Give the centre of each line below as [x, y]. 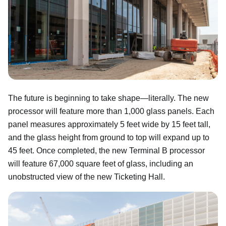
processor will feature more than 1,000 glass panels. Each [111, 111]
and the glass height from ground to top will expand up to [109, 138]
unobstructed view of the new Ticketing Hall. [87, 177]
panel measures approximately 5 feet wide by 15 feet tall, [109, 125]
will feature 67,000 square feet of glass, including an [101, 164]
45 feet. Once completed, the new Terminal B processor [106, 151]
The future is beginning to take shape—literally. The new [108, 98]
